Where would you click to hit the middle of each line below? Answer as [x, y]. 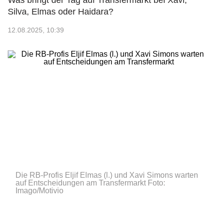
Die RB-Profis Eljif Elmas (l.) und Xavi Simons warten [107, 175]
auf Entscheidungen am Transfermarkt [81, 183]
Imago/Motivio [39, 191]
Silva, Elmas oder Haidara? [61, 12]
